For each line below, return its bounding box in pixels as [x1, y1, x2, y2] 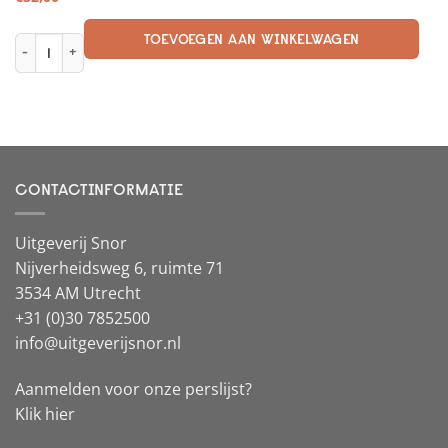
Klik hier [15, 403, 75, 426]
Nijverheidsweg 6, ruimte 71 [15, 257, 224, 280]
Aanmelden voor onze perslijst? [15, 378, 252, 401]
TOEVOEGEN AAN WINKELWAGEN [143, 30, 360, 49]
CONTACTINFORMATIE [15, 178, 184, 199]
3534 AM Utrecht [15, 282, 141, 305]
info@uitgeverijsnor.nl [15, 332, 181, 355]
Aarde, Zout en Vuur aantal [13, 32, 173, 50]
